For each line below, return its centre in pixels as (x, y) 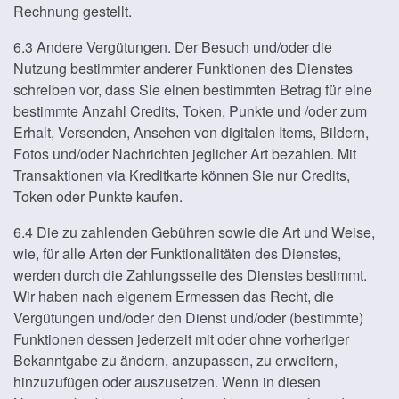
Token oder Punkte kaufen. (98, 196)
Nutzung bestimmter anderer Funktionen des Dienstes (183, 68)
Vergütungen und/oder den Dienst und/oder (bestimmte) (188, 318)
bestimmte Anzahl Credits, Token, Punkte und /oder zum (190, 111)
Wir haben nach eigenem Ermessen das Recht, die (174, 296)
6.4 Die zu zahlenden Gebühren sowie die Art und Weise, (194, 232)
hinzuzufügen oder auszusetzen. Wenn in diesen (167, 382)
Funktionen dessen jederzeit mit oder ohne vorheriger (181, 339)
